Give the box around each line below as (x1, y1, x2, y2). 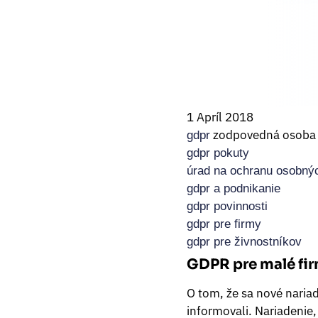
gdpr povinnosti (186, 199, 268, 214)
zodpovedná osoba (209, 127, 316, 143)
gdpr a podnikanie (186, 182, 280, 196)
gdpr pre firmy (186, 217, 261, 231)
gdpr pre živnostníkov (186, 235, 302, 249)
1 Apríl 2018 (186, 109, 253, 126)
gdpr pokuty (186, 146, 249, 160)
